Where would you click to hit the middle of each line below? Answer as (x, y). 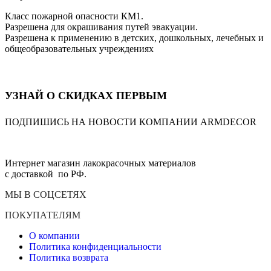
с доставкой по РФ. (46, 174)
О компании (54, 236)
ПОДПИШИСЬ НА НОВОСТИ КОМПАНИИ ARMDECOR (131, 122)
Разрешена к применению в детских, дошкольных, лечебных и (134, 38)
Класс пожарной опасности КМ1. (74, 16)
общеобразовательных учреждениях (79, 49)
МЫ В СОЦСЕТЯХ (46, 195)
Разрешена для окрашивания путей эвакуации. (101, 27)
